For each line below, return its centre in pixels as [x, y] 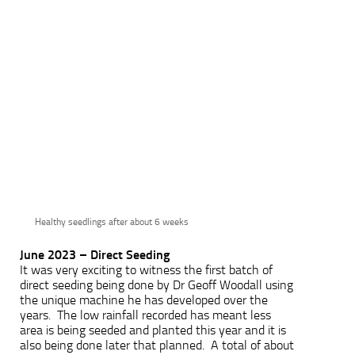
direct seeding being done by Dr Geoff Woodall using [157, 284]
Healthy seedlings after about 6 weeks [112, 221]
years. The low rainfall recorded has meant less [145, 315]
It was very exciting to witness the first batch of [146, 269]
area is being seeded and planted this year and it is [153, 330]
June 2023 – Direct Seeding [95, 254]
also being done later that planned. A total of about [157, 345]
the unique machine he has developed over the [144, 300]
